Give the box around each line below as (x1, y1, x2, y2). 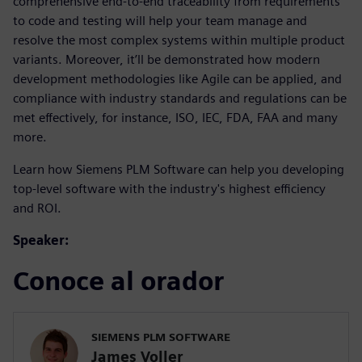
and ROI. (13, 200, 61, 216)
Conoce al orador (13, 264, 224, 297)
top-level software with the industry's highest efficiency (13, 180, 326, 196)
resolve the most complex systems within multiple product (13, 32, 345, 48)
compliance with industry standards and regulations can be (13, 90, 347, 106)
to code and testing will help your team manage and (13, 12, 307, 28)
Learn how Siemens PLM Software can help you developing (13, 161, 344, 177)
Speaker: (13, 232, 69, 248)
